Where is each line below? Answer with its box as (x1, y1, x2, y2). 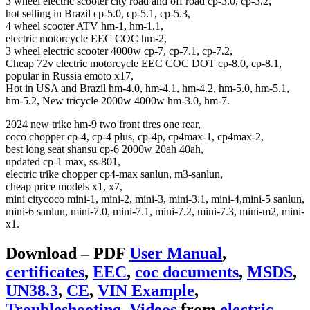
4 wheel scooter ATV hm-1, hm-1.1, (6, 19, 163, 32)
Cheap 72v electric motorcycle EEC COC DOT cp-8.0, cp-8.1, (6, 57, 282, 69)
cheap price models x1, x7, (6, 180, 122, 192)
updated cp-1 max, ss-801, (6, 155, 120, 167)
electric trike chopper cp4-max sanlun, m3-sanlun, (6, 167, 223, 180)
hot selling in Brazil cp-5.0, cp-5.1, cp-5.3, (6, 7, 190, 19)
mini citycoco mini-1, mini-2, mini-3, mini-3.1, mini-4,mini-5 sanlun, (6, 192, 304, 205)
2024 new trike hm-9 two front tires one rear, (6, 118, 201, 130)
